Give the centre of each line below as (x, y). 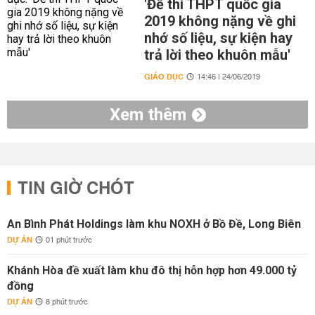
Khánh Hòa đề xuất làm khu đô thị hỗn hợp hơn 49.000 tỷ (152, 270)
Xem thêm (148, 115)
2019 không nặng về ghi (220, 21)
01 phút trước (69, 240)
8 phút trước (67, 302)
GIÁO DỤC (163, 77)
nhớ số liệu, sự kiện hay (218, 38)
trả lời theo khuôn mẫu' (217, 55)
